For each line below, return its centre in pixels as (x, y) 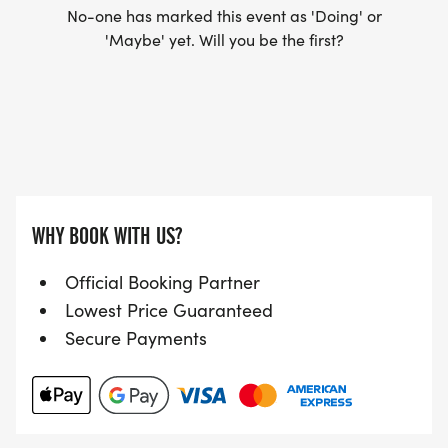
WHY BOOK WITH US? (107, 236)
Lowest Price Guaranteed (169, 310)
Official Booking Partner (162, 282)
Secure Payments (136, 338)
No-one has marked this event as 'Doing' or (224, 16)
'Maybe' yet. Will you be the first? (224, 40)
